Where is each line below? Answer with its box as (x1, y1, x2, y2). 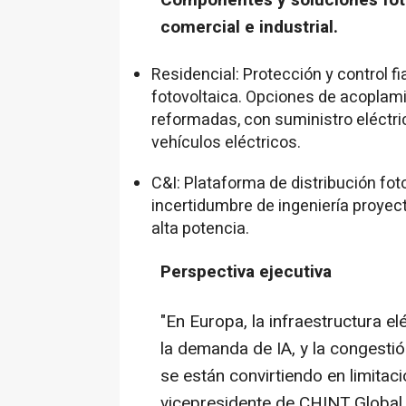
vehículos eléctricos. (151, 130, 301, 155)
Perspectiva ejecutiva (160, 259, 332, 285)
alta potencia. (151, 217, 249, 241)
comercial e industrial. (160, 14, 338, 40)
